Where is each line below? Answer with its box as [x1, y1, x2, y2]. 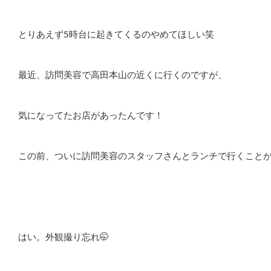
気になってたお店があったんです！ [18, 109, 163, 121]
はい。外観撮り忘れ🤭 [18, 230, 109, 243]
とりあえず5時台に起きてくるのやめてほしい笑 [18, 28, 214, 40]
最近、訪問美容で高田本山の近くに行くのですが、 [18, 68, 227, 80]
